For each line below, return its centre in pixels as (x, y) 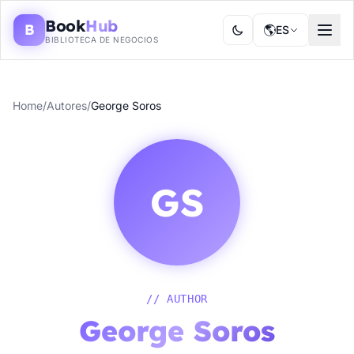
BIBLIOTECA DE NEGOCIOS (102, 39)
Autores (67, 105)
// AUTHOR (177, 299)
